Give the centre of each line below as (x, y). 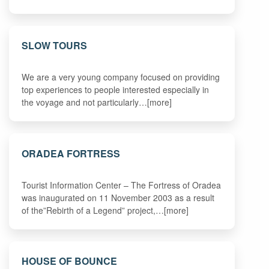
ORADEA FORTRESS (71, 153)
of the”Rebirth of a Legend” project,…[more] (105, 210)
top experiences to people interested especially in (116, 89)
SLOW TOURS (55, 45)
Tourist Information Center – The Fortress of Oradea (122, 185)
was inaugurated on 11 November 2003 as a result (118, 197)
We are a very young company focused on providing (121, 77)
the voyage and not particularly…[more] (97, 102)
